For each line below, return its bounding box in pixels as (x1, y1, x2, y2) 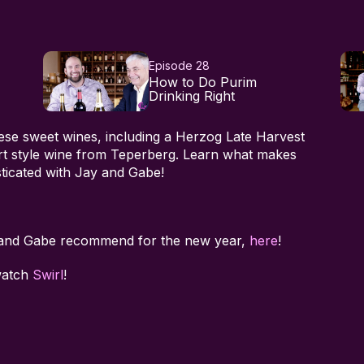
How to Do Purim (148, 73, 257, 90)
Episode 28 (148, 58, 210, 72)
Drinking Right (148, 87, 235, 104)
